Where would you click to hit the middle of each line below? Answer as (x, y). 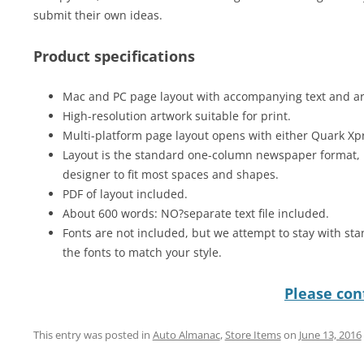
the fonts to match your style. (142, 252)
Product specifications (114, 56)
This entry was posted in (93, 335)
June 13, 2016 (330, 335)
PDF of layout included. (125, 194)
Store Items (253, 335)
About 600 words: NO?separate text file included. (195, 213)
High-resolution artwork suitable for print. (176, 116)
